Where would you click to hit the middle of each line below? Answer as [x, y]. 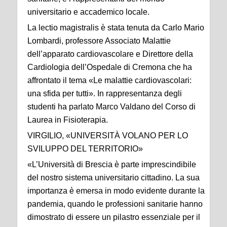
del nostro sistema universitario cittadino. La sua [113, 178]
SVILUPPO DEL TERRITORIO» [85, 149]
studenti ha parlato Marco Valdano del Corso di [111, 107]
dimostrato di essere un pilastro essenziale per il [114, 217]
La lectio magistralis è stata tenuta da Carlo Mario [116, 28]
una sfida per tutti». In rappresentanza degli [105, 94]
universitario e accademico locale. [88, 12]
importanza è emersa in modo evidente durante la [116, 191]
